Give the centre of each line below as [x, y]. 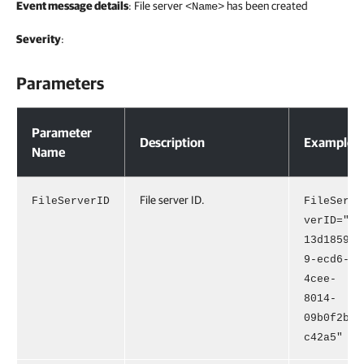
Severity [39, 39]
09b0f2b [327, 318]
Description [172, 142]
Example [329, 142]
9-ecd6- [327, 260]
